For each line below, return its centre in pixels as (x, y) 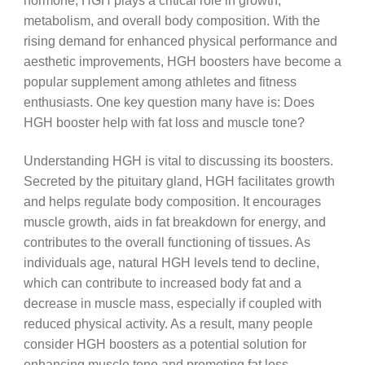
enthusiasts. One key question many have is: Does (169, 102)
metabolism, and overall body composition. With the (172, 21)
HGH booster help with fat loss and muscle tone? (164, 123)
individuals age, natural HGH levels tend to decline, (171, 262)
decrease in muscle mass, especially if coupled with (172, 303)
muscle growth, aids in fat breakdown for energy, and (174, 221)
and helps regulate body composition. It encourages (172, 201)
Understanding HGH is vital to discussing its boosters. (178, 160)
